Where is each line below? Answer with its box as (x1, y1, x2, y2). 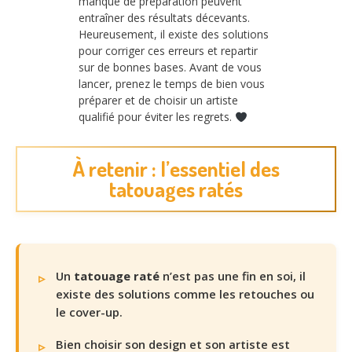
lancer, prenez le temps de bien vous (79, 76, 265, 92)
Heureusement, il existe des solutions (79, 27, 269, 42)
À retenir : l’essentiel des (72, 156, 280, 182)
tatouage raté (74, 268, 159, 284)
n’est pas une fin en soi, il (159, 268, 306, 284)
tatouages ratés (109, 176, 243, 203)
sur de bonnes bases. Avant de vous (79, 60, 262, 75)
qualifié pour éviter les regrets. (79, 109, 235, 125)
